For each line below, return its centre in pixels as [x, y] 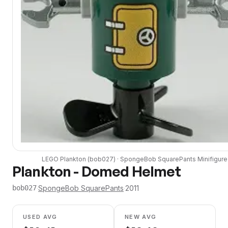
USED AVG [40, 217]
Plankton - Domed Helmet [96, 171]
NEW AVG [141, 217]
